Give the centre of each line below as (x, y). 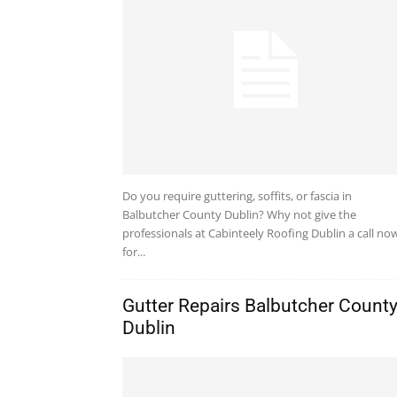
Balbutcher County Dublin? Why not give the (239, 215)
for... (134, 252)
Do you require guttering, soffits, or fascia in (237, 196)
